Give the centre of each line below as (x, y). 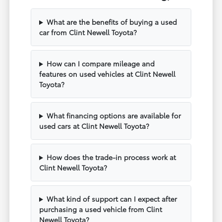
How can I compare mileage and (100, 64)
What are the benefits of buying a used (111, 22)
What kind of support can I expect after (111, 199)
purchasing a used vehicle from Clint (101, 209)
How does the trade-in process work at (111, 157)
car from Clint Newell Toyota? (88, 32)
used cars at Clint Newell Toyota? (94, 126)
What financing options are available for (113, 116)
